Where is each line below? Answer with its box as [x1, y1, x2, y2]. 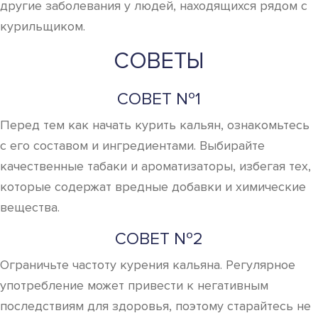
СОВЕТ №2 [115, 229, 203, 249]
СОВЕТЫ [114, 48, 204, 75]
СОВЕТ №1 [117, 89, 201, 109]
